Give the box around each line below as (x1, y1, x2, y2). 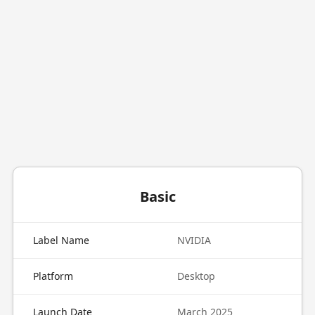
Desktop (177, 269, 215, 283)
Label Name (32, 233, 89, 247)
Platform (32, 269, 73, 283)
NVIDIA (177, 233, 211, 247)
